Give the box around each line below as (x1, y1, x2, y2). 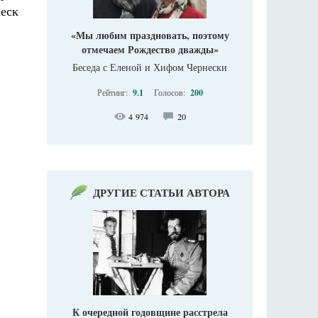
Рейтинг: (97, 87, 130, 99)
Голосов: (153, 87, 187, 99)
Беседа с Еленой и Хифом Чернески (72, 60, 227, 75)
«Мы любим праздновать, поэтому (70, 28, 229, 43)
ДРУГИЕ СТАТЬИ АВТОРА (92, 185, 230, 201)
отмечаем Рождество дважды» (81, 42, 219, 57)
